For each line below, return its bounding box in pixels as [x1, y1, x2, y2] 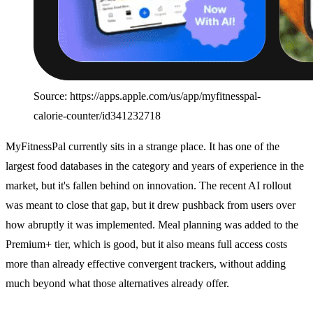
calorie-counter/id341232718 [34, 110, 161, 122]
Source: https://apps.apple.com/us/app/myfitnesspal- [34, 90, 261, 103]
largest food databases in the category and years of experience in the [6, 160, 304, 173]
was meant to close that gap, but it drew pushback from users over [6, 199, 296, 212]
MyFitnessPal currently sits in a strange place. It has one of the [6, 140, 279, 153]
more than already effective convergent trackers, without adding [6, 258, 286, 270]
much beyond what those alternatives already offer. [6, 277, 229, 290]
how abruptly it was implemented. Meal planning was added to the [6, 219, 298, 231]
